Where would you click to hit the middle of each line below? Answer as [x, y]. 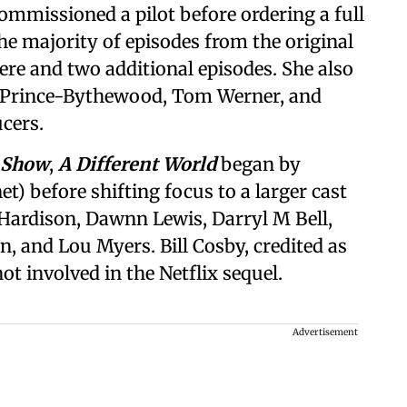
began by [261, 164]
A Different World [139, 164]
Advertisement [325, 332]
